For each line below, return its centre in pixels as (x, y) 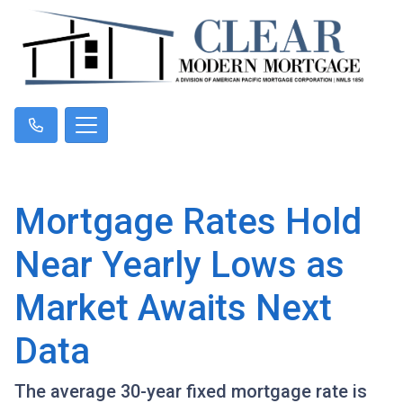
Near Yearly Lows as (179, 265)
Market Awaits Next (173, 309)
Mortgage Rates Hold (188, 222)
